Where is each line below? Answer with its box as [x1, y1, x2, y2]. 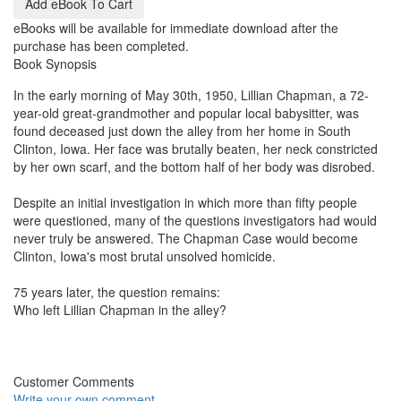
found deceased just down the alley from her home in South [13, 121, 351, 140]
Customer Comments [13, 371, 134, 390]
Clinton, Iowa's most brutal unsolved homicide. [13, 246, 276, 265]
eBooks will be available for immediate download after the [13, 18, 338, 37]
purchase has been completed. [13, 36, 189, 55]
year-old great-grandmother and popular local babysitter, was [13, 103, 359, 122]
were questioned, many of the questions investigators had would [13, 210, 377, 229]
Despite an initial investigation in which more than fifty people [13, 192, 357, 211]
